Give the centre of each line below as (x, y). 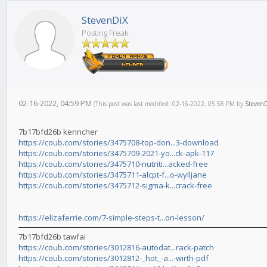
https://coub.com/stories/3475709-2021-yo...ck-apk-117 (116, 153)
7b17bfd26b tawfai (52, 237)
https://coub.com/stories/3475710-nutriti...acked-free (113, 164)
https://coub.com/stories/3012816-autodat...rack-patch (116, 248)
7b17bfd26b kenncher (58, 132)
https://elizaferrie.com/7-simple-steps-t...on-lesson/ (111, 218)
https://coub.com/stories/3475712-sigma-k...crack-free (115, 186)
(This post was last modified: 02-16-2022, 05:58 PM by (169, 104)
